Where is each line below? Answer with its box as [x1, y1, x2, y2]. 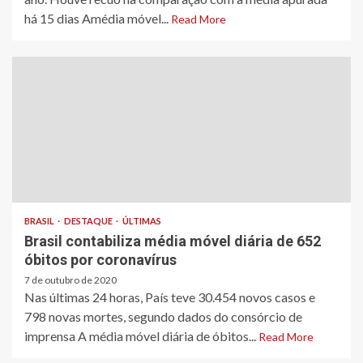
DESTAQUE [64, 215, 114, 226]
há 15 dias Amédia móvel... [24, 10, 171, 26]
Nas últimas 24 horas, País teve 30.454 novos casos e [24, 288, 315, 305]
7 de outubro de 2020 [24, 273, 117, 286]
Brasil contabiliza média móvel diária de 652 [24, 232, 321, 250]
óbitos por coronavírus [24, 250, 177, 268]
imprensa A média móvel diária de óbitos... [24, 327, 258, 344]
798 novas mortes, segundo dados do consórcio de [24, 308, 302, 324]
